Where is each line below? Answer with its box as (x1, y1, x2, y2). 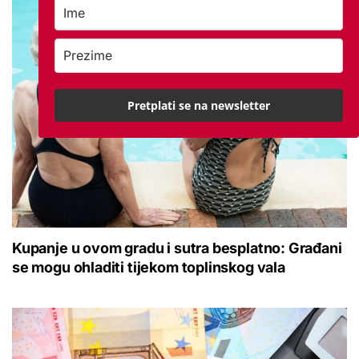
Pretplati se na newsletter (127, 98, 270, 113)
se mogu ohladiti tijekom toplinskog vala (12, 259, 285, 276)
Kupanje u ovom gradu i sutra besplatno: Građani (12, 240, 342, 257)
